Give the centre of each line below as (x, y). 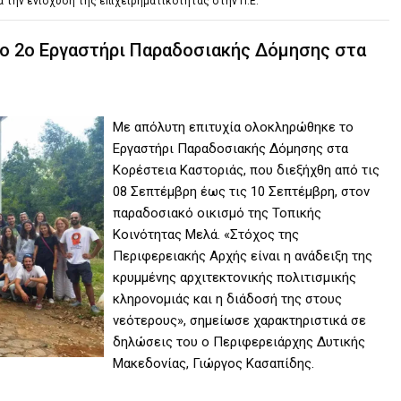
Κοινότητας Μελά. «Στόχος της (206, 234)
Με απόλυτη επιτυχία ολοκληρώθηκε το (234, 127)
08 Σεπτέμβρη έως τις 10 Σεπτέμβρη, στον (242, 191)
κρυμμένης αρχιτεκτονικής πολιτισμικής (235, 277)
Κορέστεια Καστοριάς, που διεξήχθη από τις (247, 170)
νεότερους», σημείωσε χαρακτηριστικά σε (240, 320)
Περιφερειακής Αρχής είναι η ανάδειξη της (243, 256)
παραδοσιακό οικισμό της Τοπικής (218, 213)
